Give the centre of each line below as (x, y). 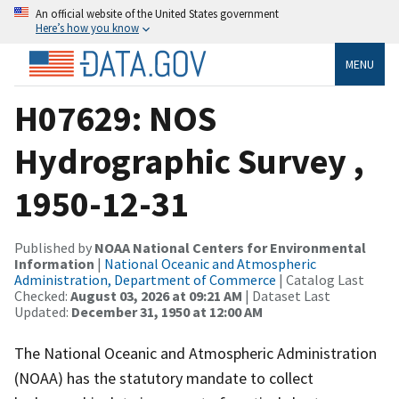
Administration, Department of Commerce (145, 279)
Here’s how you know (87, 28)
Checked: (42, 295)
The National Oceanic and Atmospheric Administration (195, 353)
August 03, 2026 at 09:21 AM (156, 295)
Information (54, 263)
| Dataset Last (286, 295)
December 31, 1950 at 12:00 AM (167, 311)
